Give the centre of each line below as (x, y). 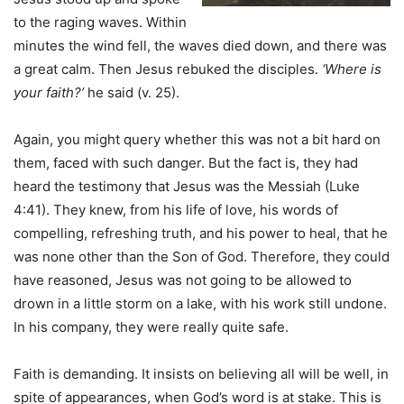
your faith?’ (49, 93)
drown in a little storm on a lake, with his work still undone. (200, 304)
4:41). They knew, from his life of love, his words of (176, 210)
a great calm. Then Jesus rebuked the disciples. (168, 69)
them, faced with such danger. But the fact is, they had (186, 163)
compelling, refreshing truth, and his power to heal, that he (201, 234)
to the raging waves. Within (100, 23)
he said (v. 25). (135, 93)
